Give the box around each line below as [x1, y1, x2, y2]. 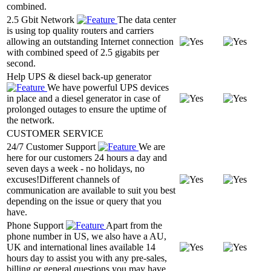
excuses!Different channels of [7, 174, 120, 184]
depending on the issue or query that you [7, 195, 162, 206]
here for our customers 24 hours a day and [7, 152, 167, 163]
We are [139, 141, 165, 152]
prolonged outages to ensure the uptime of [7, 103, 166, 114]
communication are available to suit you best [7, 184, 175, 195]
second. [7, 57, 36, 68]
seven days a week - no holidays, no [7, 163, 145, 174]
